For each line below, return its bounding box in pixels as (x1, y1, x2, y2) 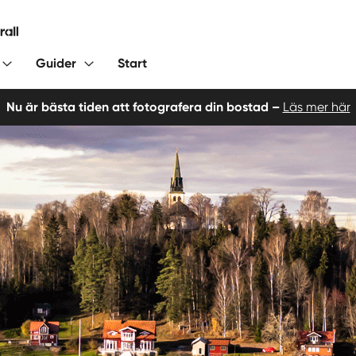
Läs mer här (282, 99, 350, 114)
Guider (36, 56, 76, 71)
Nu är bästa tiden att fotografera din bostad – (6, 99, 280, 114)
